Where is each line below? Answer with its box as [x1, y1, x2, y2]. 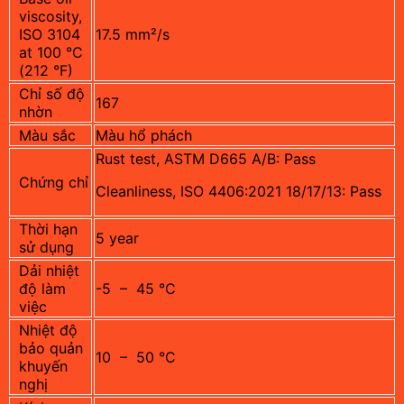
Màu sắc [19, 125, 76, 144]
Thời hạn [19, 219, 78, 238]
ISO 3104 [19, 24, 80, 43]
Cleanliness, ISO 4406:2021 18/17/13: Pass [96, 181, 381, 200]
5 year [96, 228, 139, 247]
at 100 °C [19, 42, 83, 61]
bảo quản [19, 338, 83, 357]
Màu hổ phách [96, 125, 192, 144]
